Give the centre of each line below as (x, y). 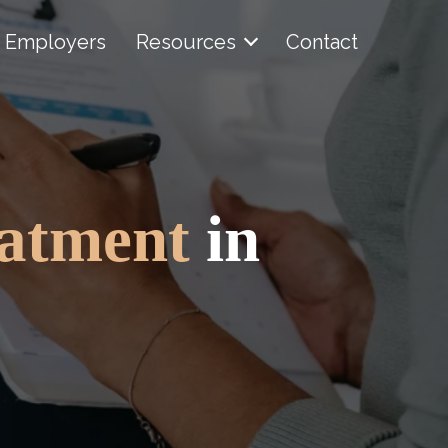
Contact (322, 42)
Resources (186, 42)
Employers (55, 42)
